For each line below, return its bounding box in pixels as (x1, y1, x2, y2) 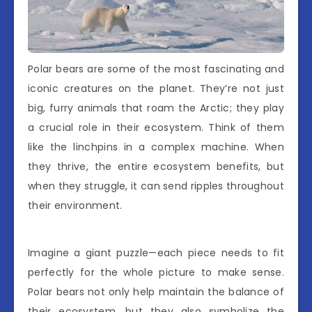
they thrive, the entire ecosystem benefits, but (28, 159, 284, 173)
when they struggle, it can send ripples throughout (28, 178, 284, 193)
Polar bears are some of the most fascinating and (28, 61, 284, 76)
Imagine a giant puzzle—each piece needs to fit (28, 245, 284, 260)
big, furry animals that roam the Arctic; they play (28, 100, 284, 115)
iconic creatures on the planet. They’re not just (28, 81, 284, 95)
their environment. (28, 198, 123, 212)
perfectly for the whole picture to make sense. (28, 265, 284, 279)
